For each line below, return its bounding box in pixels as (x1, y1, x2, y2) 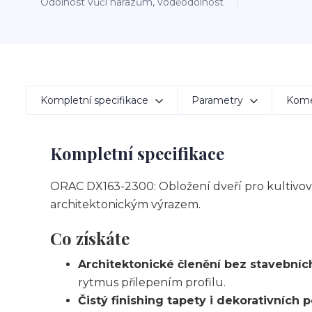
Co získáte (50, 227, 130, 249)
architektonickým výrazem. (50, 198, 201, 211)
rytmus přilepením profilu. (78, 276, 226, 289)
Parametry (192, 94, 243, 107)
